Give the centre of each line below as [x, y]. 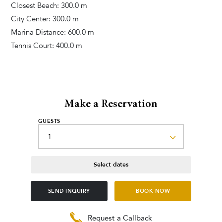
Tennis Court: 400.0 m [47, 45]
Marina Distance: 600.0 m [53, 32]
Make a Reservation [111, 105]
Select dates [111, 165]
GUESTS [49, 121]
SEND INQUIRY [69, 191]
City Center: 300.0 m [45, 19]
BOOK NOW [153, 191]
